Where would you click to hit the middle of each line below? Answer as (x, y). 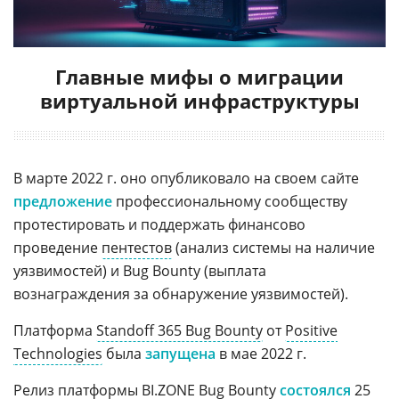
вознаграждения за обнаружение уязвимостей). (181, 293)
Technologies (58, 353)
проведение (57, 247)
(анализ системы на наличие (273, 247)
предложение (63, 201)
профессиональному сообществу (230, 201)
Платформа (55, 330)
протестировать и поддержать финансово (159, 224)
